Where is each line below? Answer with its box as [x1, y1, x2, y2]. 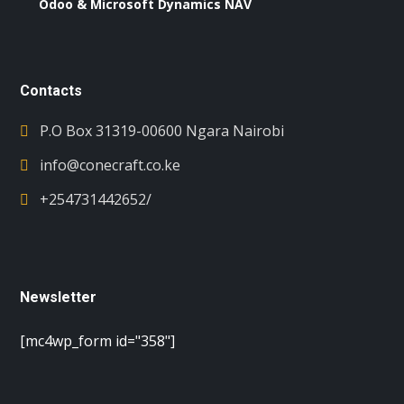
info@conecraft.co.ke [40, 154, 181, 175]
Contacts [20, 81, 83, 99]
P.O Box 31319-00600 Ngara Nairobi [40, 120, 285, 141]
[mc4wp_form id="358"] [20, 330, 176, 351]
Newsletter [20, 288, 97, 306]
